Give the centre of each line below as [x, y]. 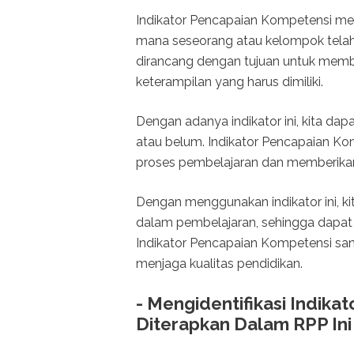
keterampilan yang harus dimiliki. [230, 81]
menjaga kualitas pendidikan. [219, 263]
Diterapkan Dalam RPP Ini [244, 324]
